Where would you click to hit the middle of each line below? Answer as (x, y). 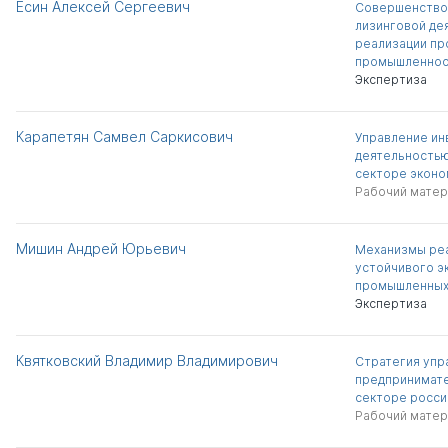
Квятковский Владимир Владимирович (147, 360)
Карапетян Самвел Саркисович (124, 136)
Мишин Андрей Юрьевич (101, 248)
